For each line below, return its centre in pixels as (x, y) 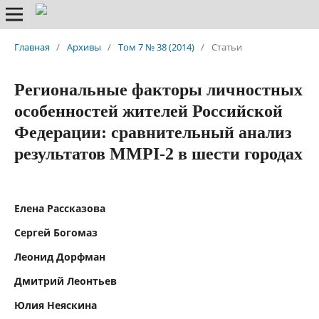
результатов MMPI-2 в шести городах (158, 153)
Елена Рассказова (59, 208)
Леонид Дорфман (59, 256)
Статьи (226, 47)
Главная (32, 47)
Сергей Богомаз (56, 232)
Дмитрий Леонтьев (65, 281)
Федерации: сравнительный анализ (153, 132)
